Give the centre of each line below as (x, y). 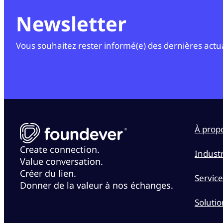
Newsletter (71, 24)
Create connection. (60, 149)
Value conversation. (61, 161)
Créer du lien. (48, 173)
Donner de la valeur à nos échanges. (97, 185)
